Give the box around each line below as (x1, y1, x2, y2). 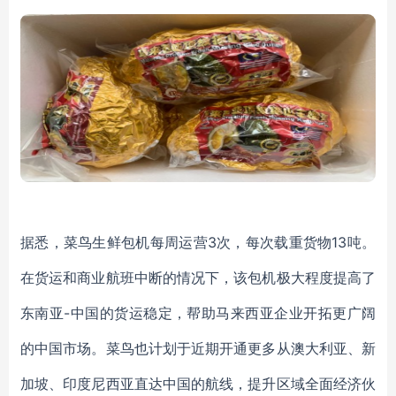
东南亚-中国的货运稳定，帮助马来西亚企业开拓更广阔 (20, 304, 376, 322)
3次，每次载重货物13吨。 (207, 233, 377, 251)
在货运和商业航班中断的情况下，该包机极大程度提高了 (20, 269, 376, 286)
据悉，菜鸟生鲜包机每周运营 (20, 233, 208, 251)
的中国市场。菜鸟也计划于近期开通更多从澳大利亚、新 (20, 339, 376, 357)
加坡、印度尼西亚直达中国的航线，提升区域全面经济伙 (20, 375, 376, 392)
